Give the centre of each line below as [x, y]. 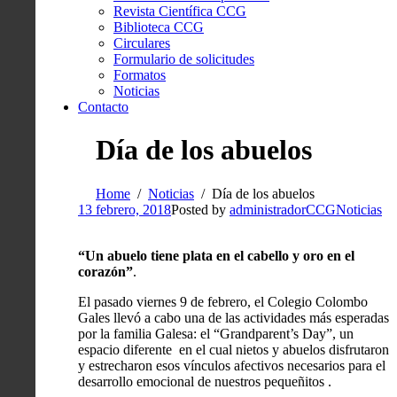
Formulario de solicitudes [184, 59]
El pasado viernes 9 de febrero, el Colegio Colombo [223, 301]
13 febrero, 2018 [125, 209]
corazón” [105, 271]
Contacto [103, 107]
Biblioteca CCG [159, 27]
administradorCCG [283, 209]
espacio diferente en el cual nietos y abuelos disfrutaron [234, 349]
